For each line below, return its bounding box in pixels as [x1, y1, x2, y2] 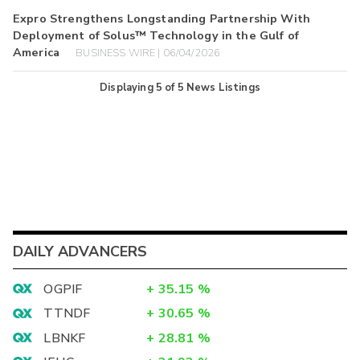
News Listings [186, 80, 260, 95]
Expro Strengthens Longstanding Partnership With [13, 10, 311, 27]
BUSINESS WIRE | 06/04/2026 [76, 46, 221, 61]
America [13, 44, 60, 61]
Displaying [100, 80, 156, 95]
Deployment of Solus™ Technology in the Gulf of [13, 27, 299, 44]
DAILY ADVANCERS [13, 241, 148, 261]
